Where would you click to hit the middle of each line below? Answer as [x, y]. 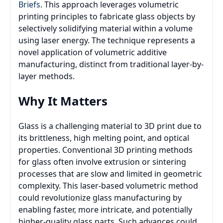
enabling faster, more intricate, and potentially [105, 209]
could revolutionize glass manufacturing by [100, 197]
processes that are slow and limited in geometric [110, 173]
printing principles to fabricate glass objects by [107, 16]
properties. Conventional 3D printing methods [106, 150]
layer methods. [47, 76]
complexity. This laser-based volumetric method [108, 185]
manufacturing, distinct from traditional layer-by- [111, 64]
